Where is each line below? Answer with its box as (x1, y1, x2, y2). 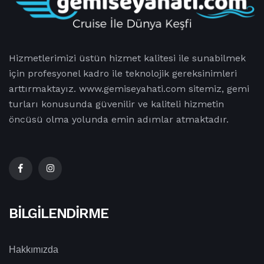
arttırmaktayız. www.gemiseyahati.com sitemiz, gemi (9, 83, 249, 95)
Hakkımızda (9, 245, 58, 255)
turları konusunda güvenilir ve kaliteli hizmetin (9, 98, 224, 110)
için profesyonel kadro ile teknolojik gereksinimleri (9, 68, 237, 80)
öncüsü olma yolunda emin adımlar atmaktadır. (9, 114, 229, 126)
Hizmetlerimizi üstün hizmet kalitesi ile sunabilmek (9, 52, 246, 64)
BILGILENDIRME (9, 205, 108, 222)
